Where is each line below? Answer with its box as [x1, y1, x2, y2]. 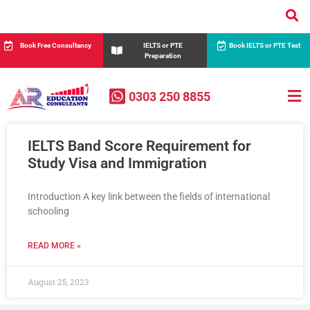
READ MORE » [28, 241, 81, 251]
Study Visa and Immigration [28, 155, 207, 172]
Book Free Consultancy [19, 42, 91, 50]
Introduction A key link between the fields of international [28, 191, 270, 203]
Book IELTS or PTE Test [229, 42, 301, 50]
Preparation [144, 52, 181, 60]
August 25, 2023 [28, 276, 89, 288]
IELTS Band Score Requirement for [28, 138, 251, 155]
